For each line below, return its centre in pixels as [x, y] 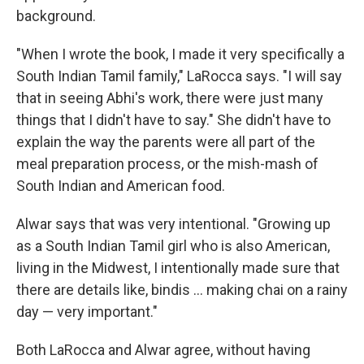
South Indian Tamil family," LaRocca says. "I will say [179, 76]
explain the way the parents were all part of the [166, 141]
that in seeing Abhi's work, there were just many [170, 97]
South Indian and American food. [121, 185]
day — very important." [87, 311]
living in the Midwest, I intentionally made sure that [178, 267]
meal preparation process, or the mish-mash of [167, 163]
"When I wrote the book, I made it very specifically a [180, 54]
